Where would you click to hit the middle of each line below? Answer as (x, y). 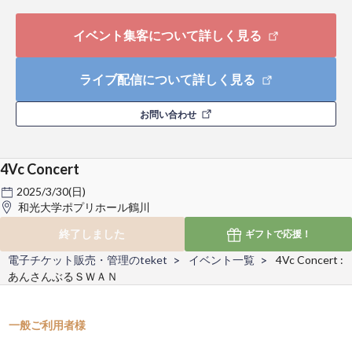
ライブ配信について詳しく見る (168, 79)
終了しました (92, 233)
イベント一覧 (222, 259)
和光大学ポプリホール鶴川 (84, 207)
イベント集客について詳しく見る (168, 35)
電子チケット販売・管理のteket (88, 259)
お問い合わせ (169, 114)
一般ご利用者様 (48, 324)
